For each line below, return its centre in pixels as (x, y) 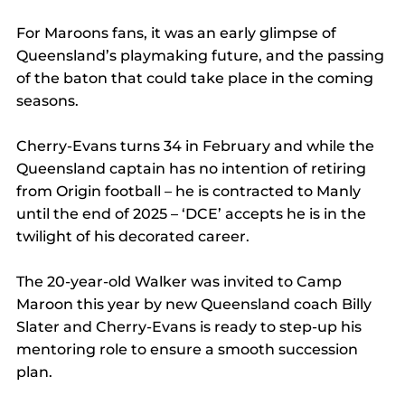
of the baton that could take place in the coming (197, 79)
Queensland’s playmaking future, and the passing (202, 56)
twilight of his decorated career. (133, 237)
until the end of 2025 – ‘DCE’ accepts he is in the (193, 214)
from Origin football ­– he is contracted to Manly (190, 192)
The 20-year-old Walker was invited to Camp (181, 282)
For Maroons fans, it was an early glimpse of (178, 33)
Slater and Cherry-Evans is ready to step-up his (191, 327)
